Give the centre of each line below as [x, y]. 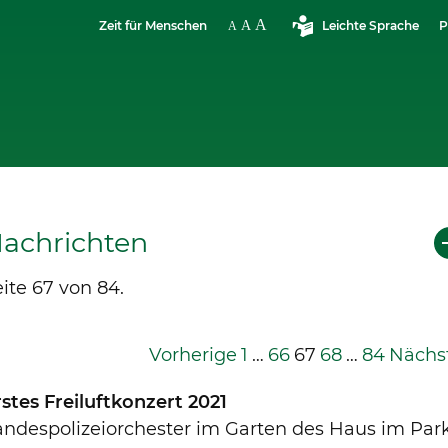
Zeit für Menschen [153, 25]
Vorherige [193, 355]
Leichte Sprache [370, 25]
